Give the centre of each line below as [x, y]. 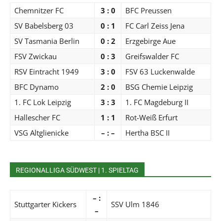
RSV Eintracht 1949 [47, 71]
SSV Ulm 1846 [135, 204]
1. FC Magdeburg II [157, 102]
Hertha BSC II [147, 132]
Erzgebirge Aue [150, 41]
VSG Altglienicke [41, 132]
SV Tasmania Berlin [47, 41]
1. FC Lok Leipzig [43, 102]
